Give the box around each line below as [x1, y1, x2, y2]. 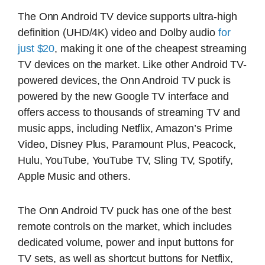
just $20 [18, 43, 55, 55]
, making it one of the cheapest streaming [54, 43, 247, 55]
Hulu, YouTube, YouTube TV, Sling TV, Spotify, [18, 154, 233, 167]
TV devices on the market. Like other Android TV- [18, 59, 247, 71]
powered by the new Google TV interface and [18, 91, 229, 103]
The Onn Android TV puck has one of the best [18, 204, 231, 216]
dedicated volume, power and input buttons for [18, 236, 234, 248]
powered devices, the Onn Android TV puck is [18, 75, 231, 87]
